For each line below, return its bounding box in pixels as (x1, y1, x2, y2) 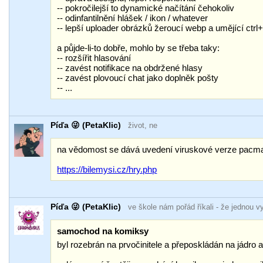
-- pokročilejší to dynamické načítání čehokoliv (57, 3, 235, 13)
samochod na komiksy (57, 226, 149, 236)
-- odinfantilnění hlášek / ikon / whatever (57, 13, 208, 23)
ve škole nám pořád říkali (128, 203, 214, 211)
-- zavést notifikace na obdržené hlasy (57, 63, 203, 73)
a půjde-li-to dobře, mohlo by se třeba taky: (57, 43, 220, 53)
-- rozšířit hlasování (57, 53, 131, 63)
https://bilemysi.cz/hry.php (57, 164, 157, 174)
